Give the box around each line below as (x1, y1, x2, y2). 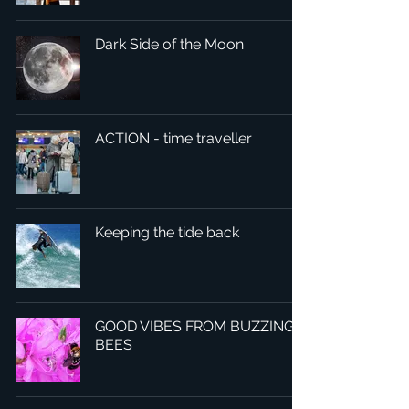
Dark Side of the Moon (95, 36, 244, 53)
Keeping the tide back (95, 224, 239, 241)
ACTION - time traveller (95, 130, 252, 147)
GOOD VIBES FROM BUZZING (95, 318, 294, 335)
